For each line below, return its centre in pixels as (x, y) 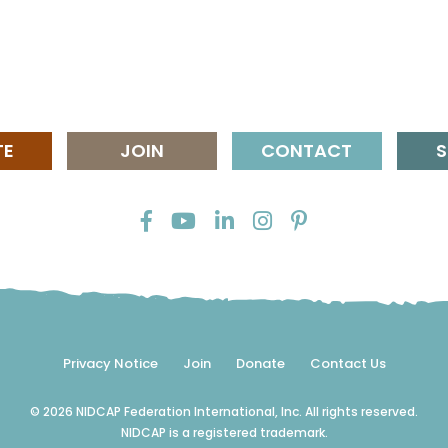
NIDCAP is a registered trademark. (224, 432)
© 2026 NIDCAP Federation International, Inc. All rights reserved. (224, 411)
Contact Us (347, 363)
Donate (260, 363)
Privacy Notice (110, 363)
